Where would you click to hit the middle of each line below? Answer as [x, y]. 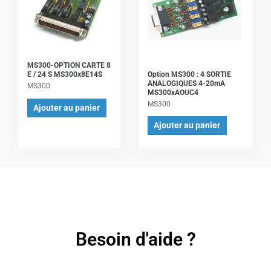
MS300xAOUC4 [173, 92]
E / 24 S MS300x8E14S [65, 75]
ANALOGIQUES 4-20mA [186, 83]
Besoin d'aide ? [135, 240]
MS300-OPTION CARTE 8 [69, 66]
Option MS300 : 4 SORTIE [189, 74]
